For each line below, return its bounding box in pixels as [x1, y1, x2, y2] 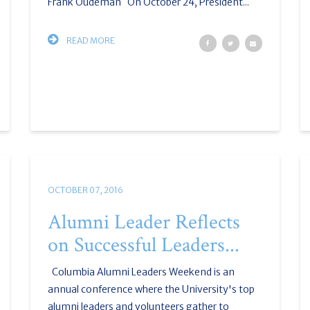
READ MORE [64, 35, 115, 46]
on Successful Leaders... [47, 232, 239, 259]
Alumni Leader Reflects [47, 209, 240, 236]
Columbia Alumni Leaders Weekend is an [47, 266, 235, 278]
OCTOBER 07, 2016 [47, 185, 123, 195]
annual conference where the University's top [47, 283, 255, 295]
